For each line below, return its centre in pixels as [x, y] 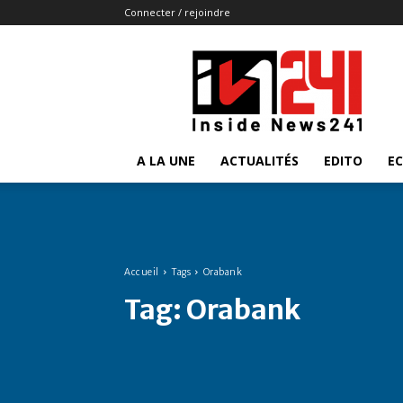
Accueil [142, 272]
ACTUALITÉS [260, 161]
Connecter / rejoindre [177, 12]
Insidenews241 [319, 59]
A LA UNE [166, 161]
